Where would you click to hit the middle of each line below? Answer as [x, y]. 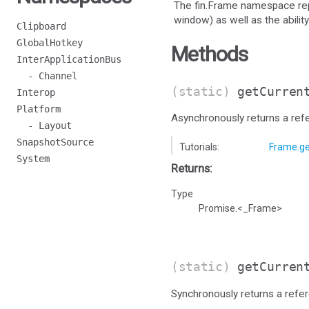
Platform [39, 109]
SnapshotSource [55, 142]
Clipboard [41, 26]
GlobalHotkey [50, 43]
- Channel [47, 76]
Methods [209, 54]
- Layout [44, 126]
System [33, 159]
